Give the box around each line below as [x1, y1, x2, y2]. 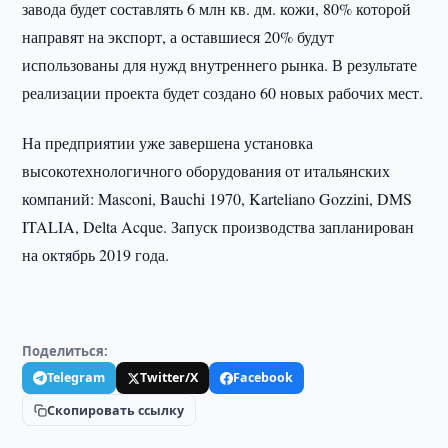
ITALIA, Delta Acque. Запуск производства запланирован [22, 216, 415, 237]
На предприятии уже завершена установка [22, 132, 314, 153]
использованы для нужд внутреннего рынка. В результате [22, 54, 418, 75]
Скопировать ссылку [47, 401, 185, 419]
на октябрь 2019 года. [22, 244, 170, 265]
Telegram [47, 369, 106, 386]
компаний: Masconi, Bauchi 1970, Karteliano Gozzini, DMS [22, 188, 413, 209]
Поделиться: [22, 342, 109, 360]
